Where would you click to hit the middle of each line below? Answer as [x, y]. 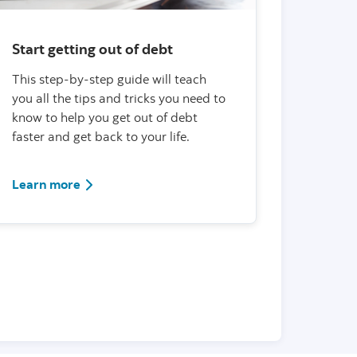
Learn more [46, 184]
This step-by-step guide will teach [109, 78]
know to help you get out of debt [105, 117]
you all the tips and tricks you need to [119, 98]
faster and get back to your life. [101, 136]
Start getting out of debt [92, 49]
